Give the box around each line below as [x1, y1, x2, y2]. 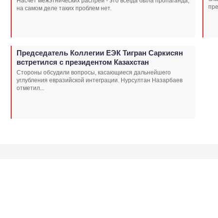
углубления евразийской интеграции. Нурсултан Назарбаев [17, 77, 182, 84]
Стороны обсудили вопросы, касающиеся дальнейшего [17, 69, 171, 76]
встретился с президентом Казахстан [17, 58, 149, 66]
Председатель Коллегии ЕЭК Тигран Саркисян [17, 49, 183, 57]
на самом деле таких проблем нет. [17, 5, 111, 12]
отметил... [17, 85, 44, 91]
